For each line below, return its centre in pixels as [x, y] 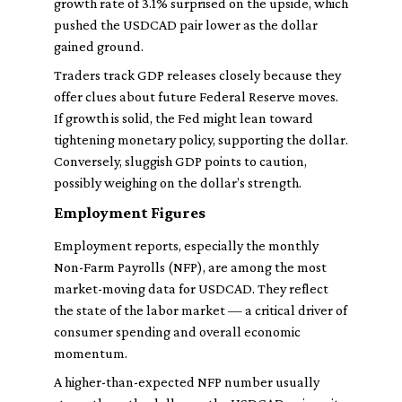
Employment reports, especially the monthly [186, 245]
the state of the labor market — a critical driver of [201, 310]
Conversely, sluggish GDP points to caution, [180, 161]
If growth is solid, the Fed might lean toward [184, 118]
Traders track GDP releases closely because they [197, 75]
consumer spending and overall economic [177, 332]
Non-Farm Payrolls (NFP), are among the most [190, 267]
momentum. [91, 353]
